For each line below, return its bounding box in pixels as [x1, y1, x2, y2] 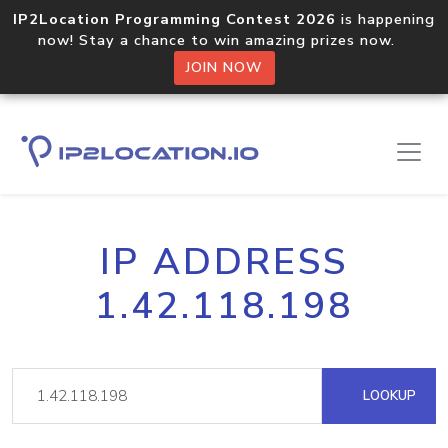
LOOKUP [359, 386, 416, 405]
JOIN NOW [185, 58, 263, 77]
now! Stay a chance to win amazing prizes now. [38, 30, 410, 50]
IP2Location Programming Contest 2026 [13, 9, 336, 29]
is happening [336, 9, 435, 29]
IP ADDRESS [100, 237, 348, 287]
